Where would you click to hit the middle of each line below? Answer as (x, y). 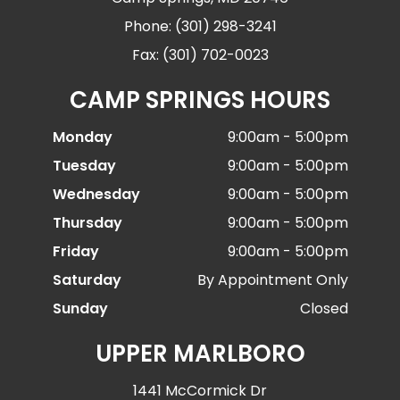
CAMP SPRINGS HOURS (200, 100)
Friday (75, 252)
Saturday (87, 280)
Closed (324, 309)
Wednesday (96, 195)
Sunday (80, 309)
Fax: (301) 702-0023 (200, 55)
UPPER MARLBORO (200, 354)
